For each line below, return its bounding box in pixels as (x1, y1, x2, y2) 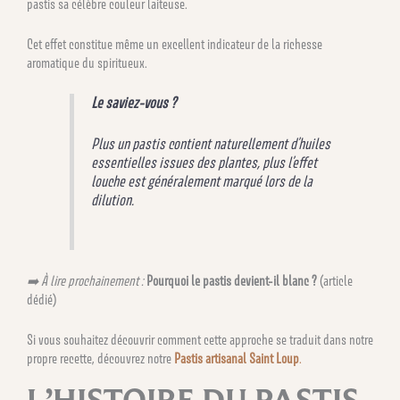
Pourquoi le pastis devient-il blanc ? (146, 272, 317, 290)
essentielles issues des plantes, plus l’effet (91, 154, 318, 172)
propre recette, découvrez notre (27, 349, 174, 367)
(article (317, 272, 353, 290)
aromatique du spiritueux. (27, 54, 147, 71)
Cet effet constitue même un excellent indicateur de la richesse (27, 35, 322, 53)
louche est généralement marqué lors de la (91, 172, 313, 191)
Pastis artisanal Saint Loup (174, 349, 299, 367)
